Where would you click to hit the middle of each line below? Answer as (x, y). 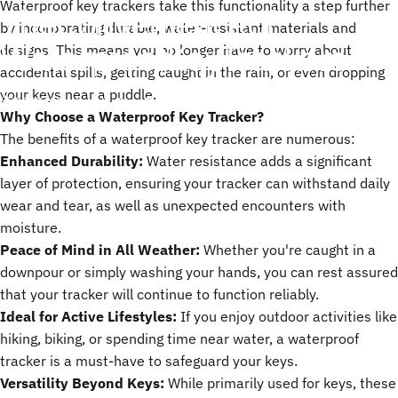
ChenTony (144, 102)
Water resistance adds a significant (258, 160)
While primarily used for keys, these (280, 382)
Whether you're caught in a (288, 249)
